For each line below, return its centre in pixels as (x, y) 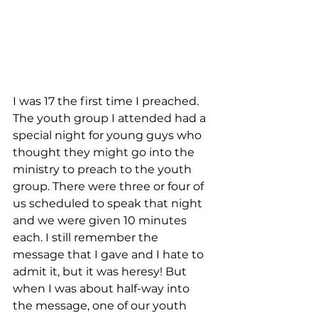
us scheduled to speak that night (109, 203)
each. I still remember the (87, 237)
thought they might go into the (105, 152)
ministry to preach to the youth (104, 169)
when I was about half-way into (103, 288)
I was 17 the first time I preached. (107, 101)
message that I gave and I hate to (110, 254)
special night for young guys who (109, 135)
